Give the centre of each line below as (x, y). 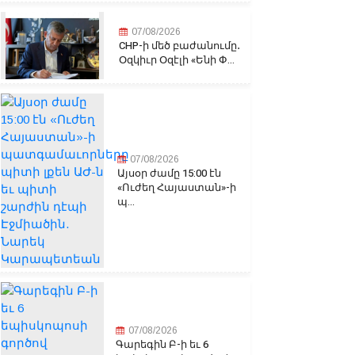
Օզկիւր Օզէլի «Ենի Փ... (176, 59)
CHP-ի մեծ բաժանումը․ (179, 45)
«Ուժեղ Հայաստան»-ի (176, 188)
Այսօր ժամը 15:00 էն (169, 174)
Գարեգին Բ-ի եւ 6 (162, 345)
